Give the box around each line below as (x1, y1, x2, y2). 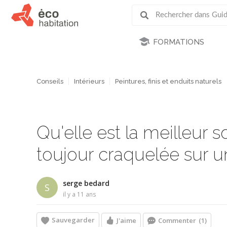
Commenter (158, 215, 196, 225)
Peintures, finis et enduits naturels (115, 78, 221, 86)
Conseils (36, 78, 63, 86)
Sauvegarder (52, 215, 95, 225)
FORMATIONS (153, 37, 204, 47)
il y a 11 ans (63, 190, 96, 198)
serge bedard (63, 178, 109, 188)
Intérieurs (74, 78, 104, 86)
